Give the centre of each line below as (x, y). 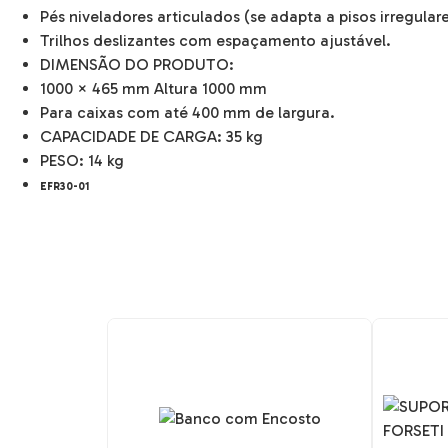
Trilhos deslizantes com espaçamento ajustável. (215, 41)
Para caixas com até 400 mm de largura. (187, 113)
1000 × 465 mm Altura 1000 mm (153, 89)
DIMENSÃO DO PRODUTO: (139, 65)
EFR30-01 (64, 187)
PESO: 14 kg (82, 161)
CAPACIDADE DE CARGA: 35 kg (151, 137)
